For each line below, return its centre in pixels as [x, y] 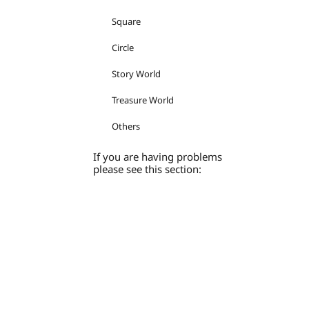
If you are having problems [158, 157]
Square [126, 21]
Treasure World [143, 100]
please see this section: [147, 169]
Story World [136, 74]
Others [126, 126]
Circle [123, 48]
